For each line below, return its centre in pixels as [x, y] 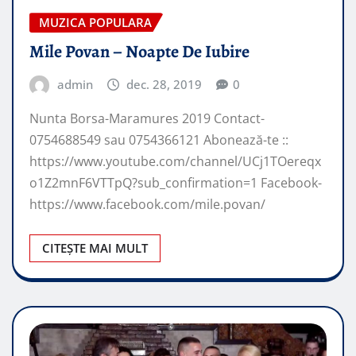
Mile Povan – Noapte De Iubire [139, 51]
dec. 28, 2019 [164, 84]
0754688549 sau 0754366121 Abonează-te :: [159, 140]
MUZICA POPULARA [95, 23]
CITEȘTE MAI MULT [95, 248]
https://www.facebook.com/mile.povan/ [147, 205]
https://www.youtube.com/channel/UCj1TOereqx [175, 162]
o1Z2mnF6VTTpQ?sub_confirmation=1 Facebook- [176, 183]
